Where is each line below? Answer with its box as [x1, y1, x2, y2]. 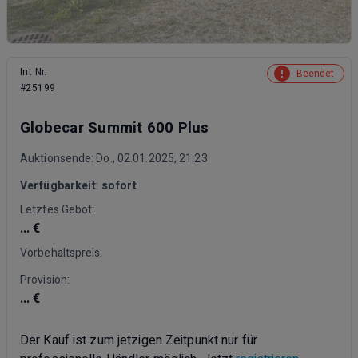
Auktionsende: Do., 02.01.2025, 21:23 [20, 149, 208, 167]
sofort [101, 177, 137, 194]
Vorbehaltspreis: [20, 244, 103, 261]
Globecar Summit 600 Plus [20, 116, 209, 139]
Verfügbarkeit [20, 177, 97, 194]
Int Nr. [20, 64, 47, 79]
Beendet [296, 66, 334, 81]
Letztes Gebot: [20, 201, 95, 218]
